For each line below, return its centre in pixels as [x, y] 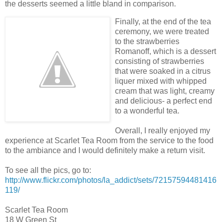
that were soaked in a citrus [163, 71]
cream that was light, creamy [165, 91]
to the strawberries [147, 42]
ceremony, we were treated [162, 32]
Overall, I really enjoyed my [163, 131]
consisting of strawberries [160, 61]
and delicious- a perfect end [164, 101]
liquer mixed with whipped [161, 81]
